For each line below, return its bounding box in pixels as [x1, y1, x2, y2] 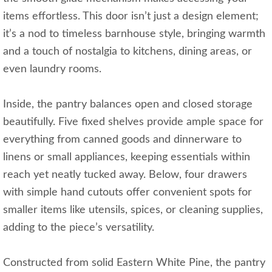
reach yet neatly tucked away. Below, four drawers [3, 169, 247, 181]
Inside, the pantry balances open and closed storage [3, 99, 253, 110]
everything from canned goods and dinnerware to [3, 134, 242, 146]
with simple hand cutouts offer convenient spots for [3, 187, 252, 199]
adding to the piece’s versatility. [3, 222, 154, 234]
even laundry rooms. [3, 64, 101, 75]
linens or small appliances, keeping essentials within [3, 152, 250, 163]
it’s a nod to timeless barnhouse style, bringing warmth [3, 29, 265, 40]
